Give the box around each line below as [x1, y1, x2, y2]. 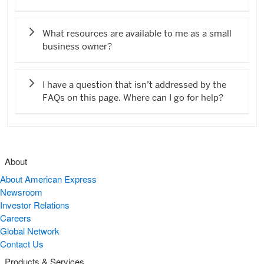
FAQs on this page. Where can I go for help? [42, 91, 223, 104]
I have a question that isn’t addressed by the [42, 78, 226, 91]
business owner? [42, 40, 112, 52]
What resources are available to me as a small [42, 27, 232, 39]
